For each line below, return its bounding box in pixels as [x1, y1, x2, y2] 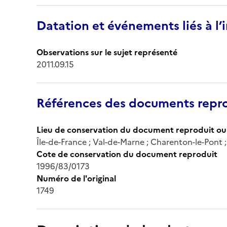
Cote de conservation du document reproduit [36, 147, 217, 160]
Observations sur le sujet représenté [36, 46, 177, 58]
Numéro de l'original [36, 172, 116, 184]
